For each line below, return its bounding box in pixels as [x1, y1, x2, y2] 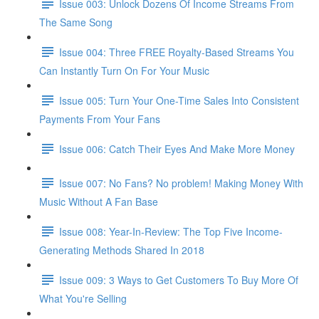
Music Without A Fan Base [39, 194, 158, 209]
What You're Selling [39, 291, 127, 305]
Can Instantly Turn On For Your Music [39, 63, 209, 78]
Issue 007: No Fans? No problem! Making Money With [59, 175, 303, 190]
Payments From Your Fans [39, 112, 160, 126]
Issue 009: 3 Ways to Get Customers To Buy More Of [59, 272, 298, 287]
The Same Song [39, 15, 113, 29]
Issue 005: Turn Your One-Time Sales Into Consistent [59, 93, 299, 108]
